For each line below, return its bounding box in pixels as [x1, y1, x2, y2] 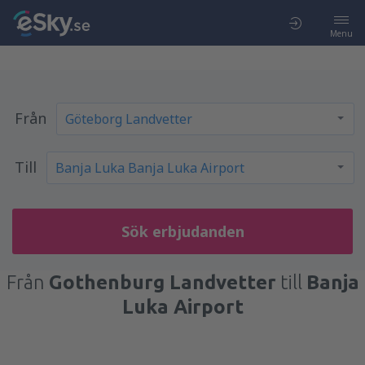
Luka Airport [121, 296, 244, 318]
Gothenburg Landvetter [48, 271, 276, 293]
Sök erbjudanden [121, 222, 244, 241]
